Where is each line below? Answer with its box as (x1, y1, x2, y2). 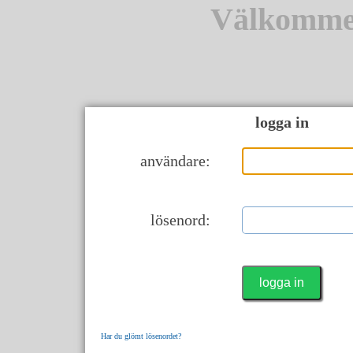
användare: (136, 152, 210, 170)
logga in (255, 113, 309, 132)
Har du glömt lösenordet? (100, 332, 181, 341)
